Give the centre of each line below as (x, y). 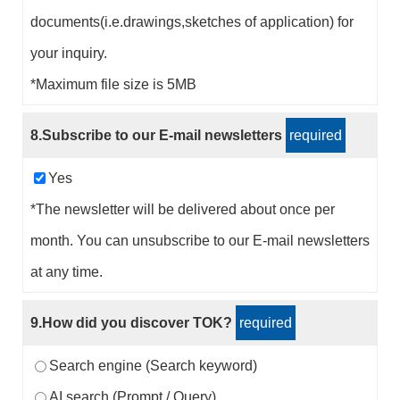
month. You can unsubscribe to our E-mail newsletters (200, 241)
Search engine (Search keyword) (153, 366)
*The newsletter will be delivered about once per (182, 210)
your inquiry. (68, 54)
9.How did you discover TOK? (133, 323)
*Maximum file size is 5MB (113, 85)
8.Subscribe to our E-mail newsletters (158, 136)
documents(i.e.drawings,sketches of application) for (192, 22)
